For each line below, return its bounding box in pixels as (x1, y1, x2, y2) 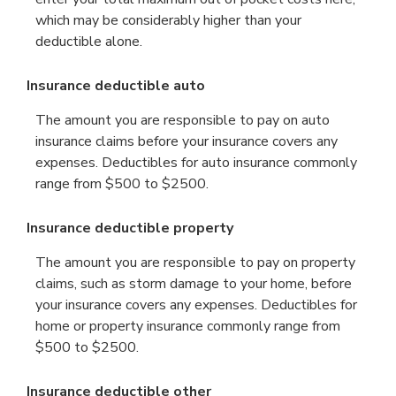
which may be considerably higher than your (35, 10, 301, 30)
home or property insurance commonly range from (35, 316, 340, 337)
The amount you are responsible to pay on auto (35, 110, 330, 130)
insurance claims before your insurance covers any (35, 131, 338, 151)
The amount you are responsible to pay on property (35, 253, 355, 273)
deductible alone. (35, 31, 142, 51)
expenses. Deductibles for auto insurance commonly (35, 152, 357, 172)
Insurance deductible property (27, 218, 234, 239)
